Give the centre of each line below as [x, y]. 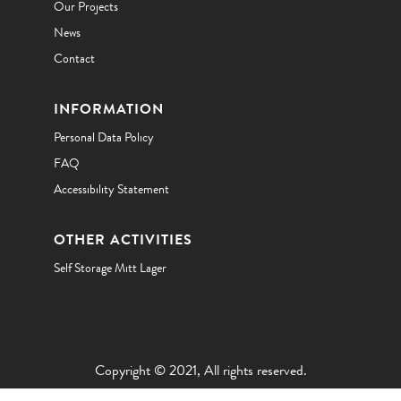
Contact [74, 59]
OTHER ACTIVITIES [123, 240]
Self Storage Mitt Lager [110, 268]
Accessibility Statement [111, 189]
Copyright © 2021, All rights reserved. [200, 371]
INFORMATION [109, 109]
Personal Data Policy [104, 137]
